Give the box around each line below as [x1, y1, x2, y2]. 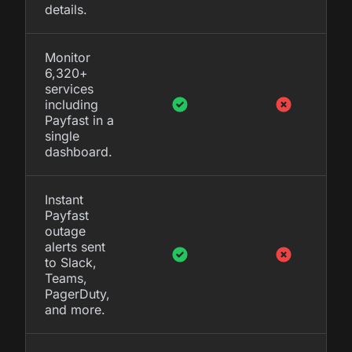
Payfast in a [45, 112, 114, 128]
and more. [45, 301, 105, 317]
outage [45, 222, 86, 239]
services [45, 80, 93, 97]
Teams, [45, 269, 87, 286]
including [45, 96, 98, 112]
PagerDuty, [45, 285, 110, 302]
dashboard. [45, 143, 112, 159]
